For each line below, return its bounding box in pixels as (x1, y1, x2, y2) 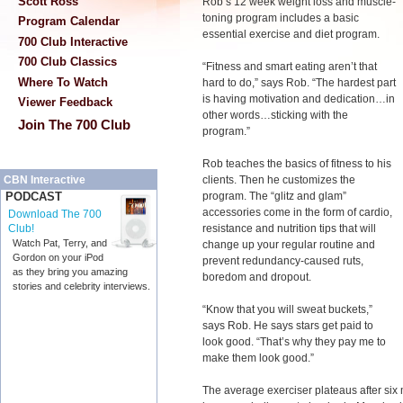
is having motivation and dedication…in (202, 93, 395, 105)
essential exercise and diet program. (202, 28, 380, 40)
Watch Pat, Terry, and (13, 237, 107, 249)
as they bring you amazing (13, 266, 128, 278)
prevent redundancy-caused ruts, (202, 255, 363, 267)
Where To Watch (18, 75, 108, 89)
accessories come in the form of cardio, (202, 206, 392, 219)
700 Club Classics (18, 55, 117, 69)
